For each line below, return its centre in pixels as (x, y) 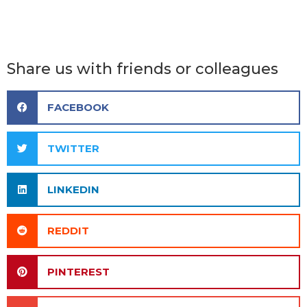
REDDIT (68, 230)
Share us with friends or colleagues (143, 69)
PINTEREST (78, 271)
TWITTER (73, 148)
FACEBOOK (78, 107)
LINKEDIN (73, 189)
